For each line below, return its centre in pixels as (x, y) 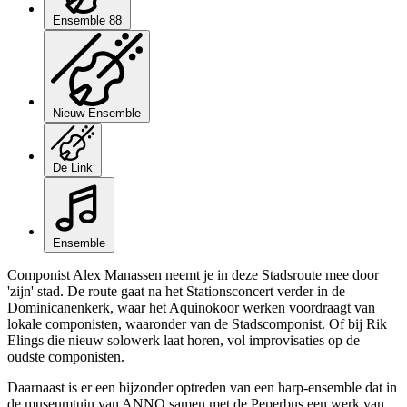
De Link (73, 167)
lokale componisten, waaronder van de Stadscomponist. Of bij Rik (197, 323)
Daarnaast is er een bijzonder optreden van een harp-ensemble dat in (202, 387)
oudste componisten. (66, 356)
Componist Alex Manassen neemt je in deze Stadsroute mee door (193, 274)
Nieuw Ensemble (97, 114)
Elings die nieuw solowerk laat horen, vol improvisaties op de (184, 340)
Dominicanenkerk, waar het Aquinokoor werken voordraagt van (191, 307)
